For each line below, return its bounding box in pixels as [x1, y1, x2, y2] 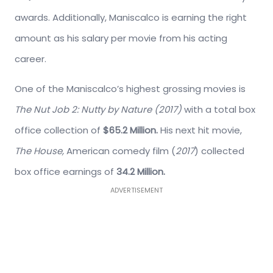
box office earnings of [15, 165, 116, 178]
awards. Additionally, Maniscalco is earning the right [15, 10, 247, 24]
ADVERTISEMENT [110, 185, 163, 195]
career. [15, 52, 46, 65]
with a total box [182, 102, 255, 116]
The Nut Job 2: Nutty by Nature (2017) [15, 102, 182, 116]
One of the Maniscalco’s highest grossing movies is [15, 82, 246, 95]
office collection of [15, 123, 103, 136]
